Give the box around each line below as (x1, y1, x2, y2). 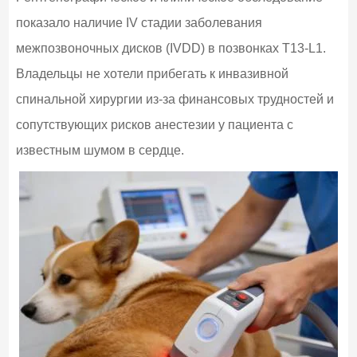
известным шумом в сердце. (15, 143, 184, 157)
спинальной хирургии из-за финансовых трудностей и (15, 92, 334, 106)
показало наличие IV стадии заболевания (15, 15, 262, 29)
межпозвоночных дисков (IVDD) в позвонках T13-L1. (15, 41, 326, 55)
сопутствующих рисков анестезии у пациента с (15, 117, 293, 131)
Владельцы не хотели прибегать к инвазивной (15, 66, 288, 80)
